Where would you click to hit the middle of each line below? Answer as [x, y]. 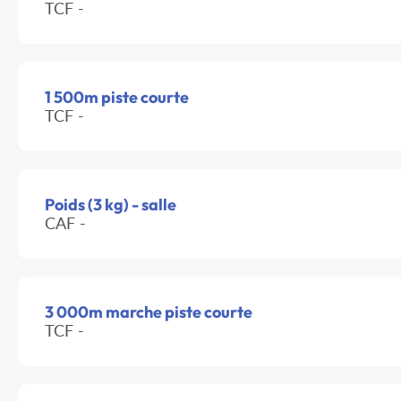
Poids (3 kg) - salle [111, 205]
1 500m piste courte [117, 98]
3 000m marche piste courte [149, 312]
